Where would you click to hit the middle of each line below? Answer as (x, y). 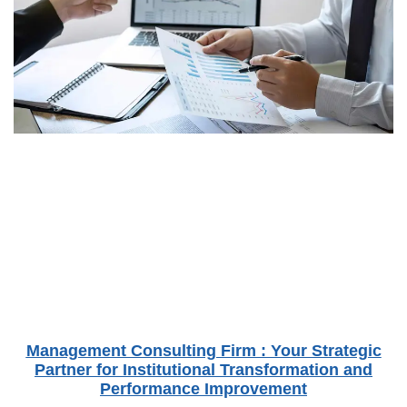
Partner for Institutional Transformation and (203, 369)
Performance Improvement (203, 388)
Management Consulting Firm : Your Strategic (203, 350)
